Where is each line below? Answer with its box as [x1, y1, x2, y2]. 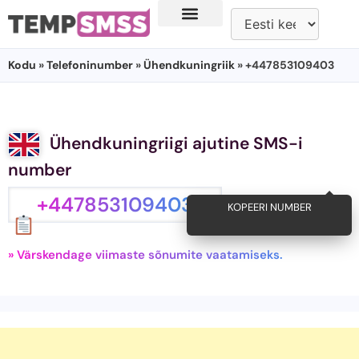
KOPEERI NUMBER [233, 200, 318, 214]
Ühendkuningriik [143, 58, 235, 72]
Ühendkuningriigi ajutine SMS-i [50, 132, 303, 155]
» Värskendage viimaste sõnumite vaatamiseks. [8, 247, 283, 264]
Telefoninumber [46, 58, 133, 72]
